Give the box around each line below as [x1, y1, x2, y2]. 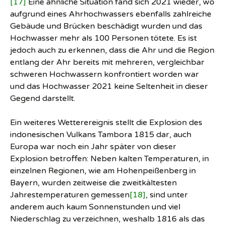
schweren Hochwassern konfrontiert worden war [10, 69, 199, 79]
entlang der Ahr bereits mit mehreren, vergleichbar [10, 57, 204, 67]
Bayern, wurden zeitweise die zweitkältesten [10, 178, 177, 188]
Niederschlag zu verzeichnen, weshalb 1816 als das [10, 214, 205, 224]
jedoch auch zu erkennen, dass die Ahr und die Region [10, 45, 214, 55]
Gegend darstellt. [10, 93, 75, 103]
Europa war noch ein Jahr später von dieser [10, 142, 176, 152]
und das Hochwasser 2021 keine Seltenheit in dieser [10, 81, 208, 91]
